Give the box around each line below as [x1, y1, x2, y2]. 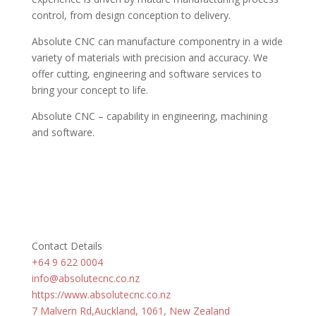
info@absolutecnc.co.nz [31, 272, 140, 285]
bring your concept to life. [31, 83, 148, 97]
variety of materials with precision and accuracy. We [31, 51, 268, 64]
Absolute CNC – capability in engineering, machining [31, 109, 267, 123]
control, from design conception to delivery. [31, 8, 231, 22]
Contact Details [31, 239, 102, 253]
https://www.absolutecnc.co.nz [31, 288, 171, 301]
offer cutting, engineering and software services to [31, 67, 262, 80]
